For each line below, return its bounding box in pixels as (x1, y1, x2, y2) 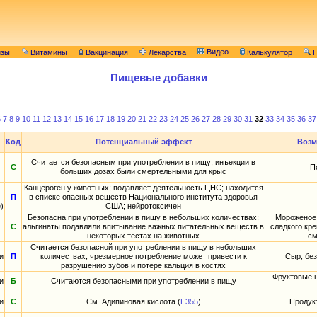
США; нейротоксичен (105, 202, 181, 211)
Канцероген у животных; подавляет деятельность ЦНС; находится (23, 183, 263, 192)
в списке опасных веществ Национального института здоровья (29, 192, 258, 202)
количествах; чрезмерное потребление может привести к (40, 252, 247, 261)
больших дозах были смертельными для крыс (60, 167, 226, 176)
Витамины (28, 48, 67, 57)
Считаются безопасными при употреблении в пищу (50, 277, 236, 286)
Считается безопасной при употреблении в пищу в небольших (30, 243, 256, 252)
